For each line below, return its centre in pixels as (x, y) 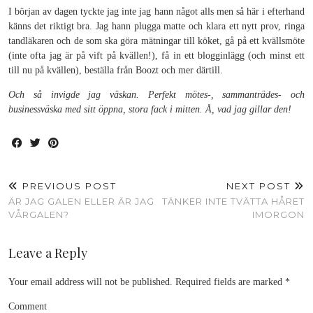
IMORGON (278, 214)
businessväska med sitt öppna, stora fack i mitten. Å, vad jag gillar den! (150, 109)
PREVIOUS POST (68, 186)
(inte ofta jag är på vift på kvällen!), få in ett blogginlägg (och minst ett (156, 56)
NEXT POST (260, 186)
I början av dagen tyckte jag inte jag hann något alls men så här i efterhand (156, 12)
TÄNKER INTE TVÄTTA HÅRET (233, 201)
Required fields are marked (229, 282)
